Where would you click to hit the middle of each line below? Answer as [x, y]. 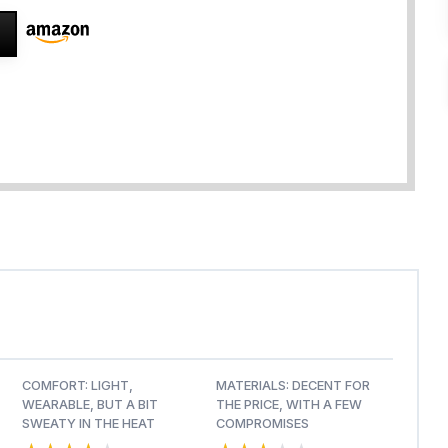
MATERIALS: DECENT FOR [292, 385]
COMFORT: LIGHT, [77, 385]
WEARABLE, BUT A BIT [90, 404]
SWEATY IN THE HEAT [88, 423]
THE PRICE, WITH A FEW [288, 404]
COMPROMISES [262, 423]
